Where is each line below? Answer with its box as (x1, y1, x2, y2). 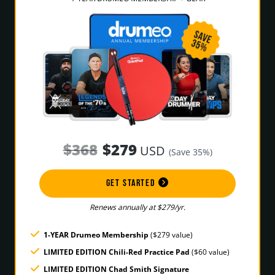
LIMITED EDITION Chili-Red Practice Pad (44, 247, 190, 258)
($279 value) (149, 230, 193, 241)
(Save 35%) (168, 146, 212, 158)
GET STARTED (106, 177, 158, 190)
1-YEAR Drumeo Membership (44, 230, 149, 241)
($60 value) (190, 247, 230, 258)
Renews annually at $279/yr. (90, 202, 185, 213)
